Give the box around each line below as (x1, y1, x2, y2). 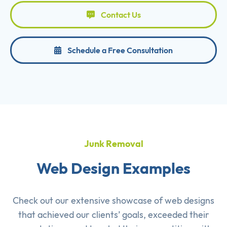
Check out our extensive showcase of (13, 195, 165, 207)
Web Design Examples (36, 159, 191, 178)
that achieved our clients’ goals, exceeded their (18, 209, 209, 221)
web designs (165, 195, 214, 207)
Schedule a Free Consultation (67, 45, 173, 56)
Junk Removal (84, 138, 143, 150)
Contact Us (100, 10, 141, 20)
